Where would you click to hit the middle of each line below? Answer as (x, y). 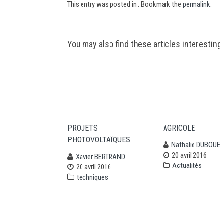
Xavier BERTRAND (100, 157)
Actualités (187, 165)
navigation (98, 58)
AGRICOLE (179, 128)
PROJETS (82, 128)
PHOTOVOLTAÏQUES (99, 140)
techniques (92, 177)
